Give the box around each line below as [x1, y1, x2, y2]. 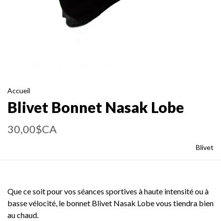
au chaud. [7, 210, 38, 220]
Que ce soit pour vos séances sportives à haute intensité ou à [7, 186, 209, 196]
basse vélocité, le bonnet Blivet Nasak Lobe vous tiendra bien [7, 198, 214, 208]
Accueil [7, 86, 30, 95]
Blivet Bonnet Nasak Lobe [7, 98, 184, 116]
